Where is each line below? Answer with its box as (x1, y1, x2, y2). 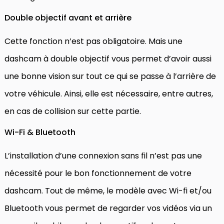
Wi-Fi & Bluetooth (4, 126, 75, 138)
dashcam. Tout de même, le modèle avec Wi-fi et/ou (4, 184, 211, 196)
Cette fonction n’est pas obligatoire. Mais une (4, 35, 182, 47)
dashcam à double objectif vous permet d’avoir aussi (4, 52, 211, 64)
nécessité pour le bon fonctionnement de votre (4, 167, 191, 179)
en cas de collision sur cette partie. (4, 105, 141, 117)
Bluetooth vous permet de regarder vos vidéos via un (4, 202, 212, 214)
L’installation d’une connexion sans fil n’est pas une (4, 149, 202, 161)
